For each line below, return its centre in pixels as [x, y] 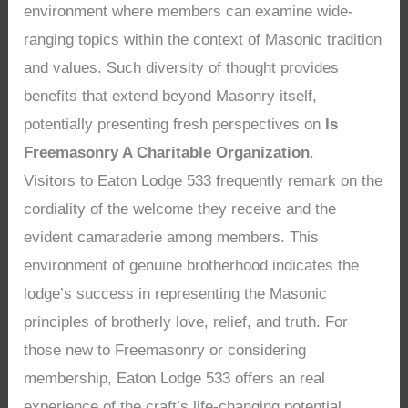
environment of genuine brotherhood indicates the [192, 266]
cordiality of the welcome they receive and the [180, 209]
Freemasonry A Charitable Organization [167, 153]
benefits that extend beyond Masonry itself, [171, 97]
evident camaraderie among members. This [172, 238]
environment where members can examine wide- [189, 12]
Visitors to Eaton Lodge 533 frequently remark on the [204, 181]
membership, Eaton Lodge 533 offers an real [175, 379]
